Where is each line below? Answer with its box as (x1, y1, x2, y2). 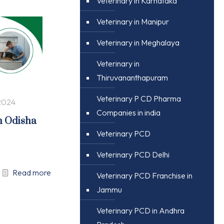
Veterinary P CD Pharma (96, 93, 181, 103)
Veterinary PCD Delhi (96, 149, 169, 159)
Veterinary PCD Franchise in (96, 170, 192, 180)
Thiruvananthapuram (96, 72, 168, 82)
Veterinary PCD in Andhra (96, 205, 184, 215)
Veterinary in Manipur (96, 16, 169, 26)
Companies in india (96, 107, 160, 117)
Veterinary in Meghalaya (96, 37, 181, 47)
